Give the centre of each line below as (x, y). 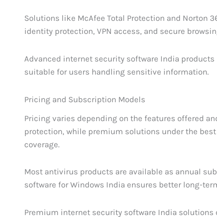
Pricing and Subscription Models (85, 99)
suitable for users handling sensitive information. (117, 71)
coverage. (42, 144)
